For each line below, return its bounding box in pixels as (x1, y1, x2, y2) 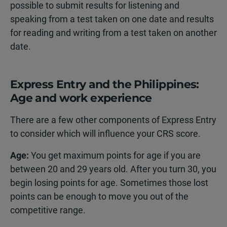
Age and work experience (10, 91, 152, 105)
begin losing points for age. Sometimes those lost (10, 177, 208, 188)
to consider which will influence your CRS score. (10, 128, 201, 139)
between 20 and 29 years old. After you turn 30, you (10, 163, 216, 174)
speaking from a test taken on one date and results (10, 13, 214, 24)
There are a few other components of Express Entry (10, 114, 216, 125)
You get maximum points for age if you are (29, 149, 201, 161)
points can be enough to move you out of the (10, 191, 188, 202)
